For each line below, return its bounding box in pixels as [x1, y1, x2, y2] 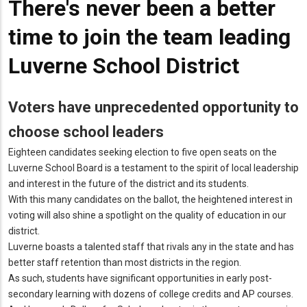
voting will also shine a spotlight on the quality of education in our [8, 209, 286, 221]
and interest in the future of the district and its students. [8, 177, 249, 189]
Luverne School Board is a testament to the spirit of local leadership [8, 162, 299, 173]
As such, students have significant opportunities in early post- [8, 272, 272, 284]
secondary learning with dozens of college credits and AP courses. [8, 288, 293, 299]
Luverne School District [8, 53, 239, 79]
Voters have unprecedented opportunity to [8, 98, 299, 116]
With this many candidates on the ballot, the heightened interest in [8, 193, 293, 205]
